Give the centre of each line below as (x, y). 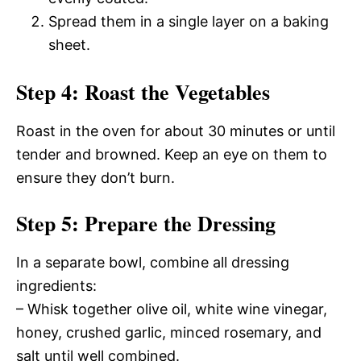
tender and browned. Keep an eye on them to (172, 154)
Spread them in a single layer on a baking (189, 21)
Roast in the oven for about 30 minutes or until (176, 131)
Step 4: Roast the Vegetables (143, 92)
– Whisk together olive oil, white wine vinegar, (172, 309)
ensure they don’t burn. (95, 178)
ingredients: (56, 286)
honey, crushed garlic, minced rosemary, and (169, 332)
